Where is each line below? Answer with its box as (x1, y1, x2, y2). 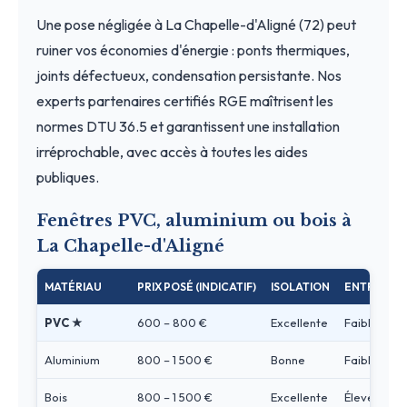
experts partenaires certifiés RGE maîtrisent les (36, 91, 333, 110)
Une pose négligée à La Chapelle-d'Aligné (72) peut (36, 15, 356, 34)
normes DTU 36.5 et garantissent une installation (36, 116, 340, 135)
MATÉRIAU (45, 279, 102, 293)
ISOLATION (271, 279, 330, 293)
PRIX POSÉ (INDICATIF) (137, 279, 256, 293)
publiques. (36, 167, 99, 186)
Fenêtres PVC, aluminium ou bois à (36, 210, 352, 231)
